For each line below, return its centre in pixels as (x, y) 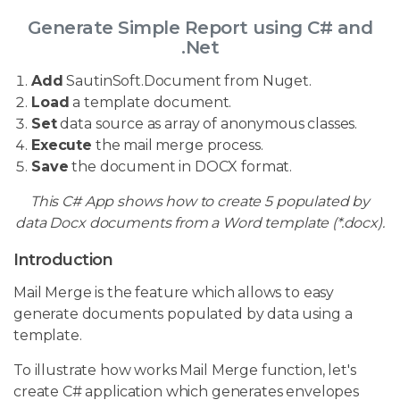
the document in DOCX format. (180, 166)
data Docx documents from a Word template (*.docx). (200, 222)
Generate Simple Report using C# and (200, 27)
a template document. (150, 102)
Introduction (63, 259)
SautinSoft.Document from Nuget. (187, 80)
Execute (62, 145)
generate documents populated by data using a (183, 313)
